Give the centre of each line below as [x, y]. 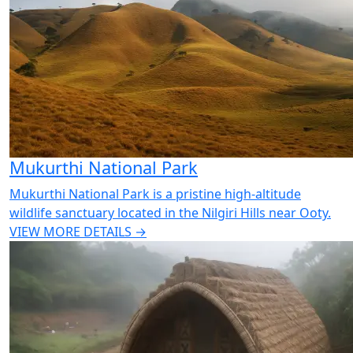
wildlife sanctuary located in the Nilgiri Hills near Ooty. [170, 213]
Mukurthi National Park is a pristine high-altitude [155, 194]
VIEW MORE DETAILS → [78, 232]
